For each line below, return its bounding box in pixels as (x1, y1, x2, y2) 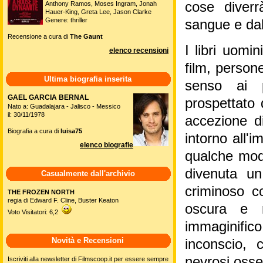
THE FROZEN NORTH (8, 188, 75, 195)
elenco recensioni (109, 46, 168, 55)
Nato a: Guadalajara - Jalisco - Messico (8, 102, 120, 110)
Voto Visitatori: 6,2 (8, 208, 62, 215)
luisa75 (60, 127, 82, 134)
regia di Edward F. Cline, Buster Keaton (8, 196, 119, 204)
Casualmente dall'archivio (41, 168, 135, 178)
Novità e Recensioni (52, 235, 124, 245)
